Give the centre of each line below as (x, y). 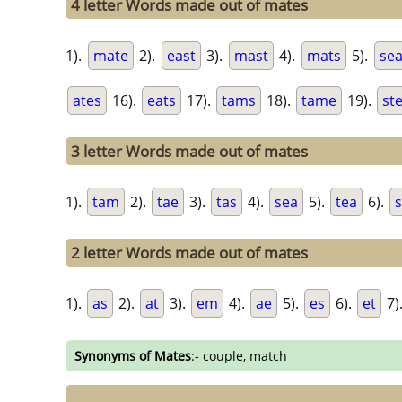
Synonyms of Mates (133, 356)
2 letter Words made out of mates (189, 253)
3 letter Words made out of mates (189, 152)
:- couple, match (239, 356)
